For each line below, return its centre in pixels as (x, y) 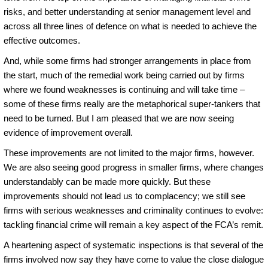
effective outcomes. (42, 40)
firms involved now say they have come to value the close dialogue (134, 259)
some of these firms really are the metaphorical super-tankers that (132, 103)
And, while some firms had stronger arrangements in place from (127, 60)
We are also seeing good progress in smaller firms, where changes (134, 167)
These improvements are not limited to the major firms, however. (129, 153)
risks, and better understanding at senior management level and (127, 11)
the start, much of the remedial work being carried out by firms (124, 75)
